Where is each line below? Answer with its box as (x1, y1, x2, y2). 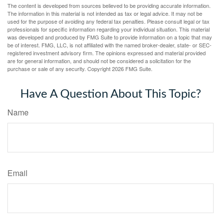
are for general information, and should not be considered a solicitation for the (7, 56, 191, 65)
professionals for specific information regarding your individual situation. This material (7, 25, 210, 33)
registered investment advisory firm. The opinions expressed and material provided (7, 48, 206, 57)
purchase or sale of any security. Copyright (7, 64, 112, 73)
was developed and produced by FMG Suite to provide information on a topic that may (7, 33, 212, 41)
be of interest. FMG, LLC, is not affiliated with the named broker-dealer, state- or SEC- (7, 40, 212, 49)
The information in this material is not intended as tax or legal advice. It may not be (7, 9, 202, 17)
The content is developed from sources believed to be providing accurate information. (7, 1, 211, 9)
